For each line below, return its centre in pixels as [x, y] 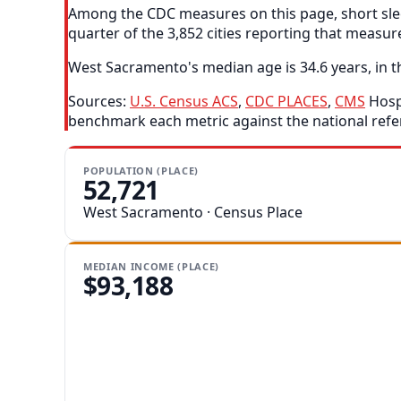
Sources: [99, 102]
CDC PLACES [286, 102]
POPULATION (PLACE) [141, 171]
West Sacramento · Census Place [193, 213]
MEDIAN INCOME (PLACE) [151, 267]
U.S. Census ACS [184, 102]
